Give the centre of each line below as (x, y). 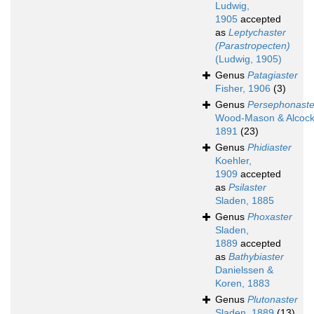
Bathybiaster (256, 257)
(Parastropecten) (253, 46)
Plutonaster (273, 300)
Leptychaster (257, 33)
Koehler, (233, 161)
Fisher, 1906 (243, 89)
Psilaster (247, 187)
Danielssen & (244, 270)
